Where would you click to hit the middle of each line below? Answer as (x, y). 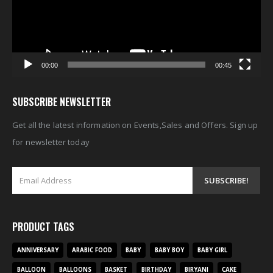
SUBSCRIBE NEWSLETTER (62, 101)
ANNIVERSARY (37, 250)
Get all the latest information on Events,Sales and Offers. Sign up (135, 125)
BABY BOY (169, 250)
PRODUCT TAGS (43, 226)
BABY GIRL (213, 250)
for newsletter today (51, 142)
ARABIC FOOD (92, 250)
